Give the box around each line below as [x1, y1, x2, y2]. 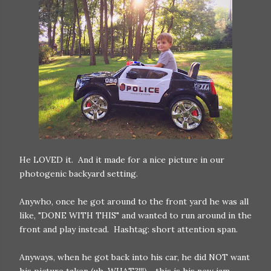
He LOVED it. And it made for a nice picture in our [19, 154, 224, 165]
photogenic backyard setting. [19, 168, 138, 179]
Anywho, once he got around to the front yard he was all [19, 196, 249, 207]
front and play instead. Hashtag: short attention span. [19, 224, 238, 235]
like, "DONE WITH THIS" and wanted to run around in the [19, 210, 252, 221]
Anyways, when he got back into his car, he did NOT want [19, 252, 250, 263]
